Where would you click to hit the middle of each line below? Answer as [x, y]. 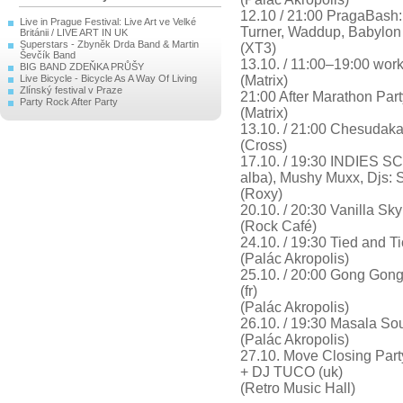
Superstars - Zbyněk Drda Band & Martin [109, 44]
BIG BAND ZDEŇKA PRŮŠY [82, 67]
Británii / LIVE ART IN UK [74, 32]
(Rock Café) [278, 226]
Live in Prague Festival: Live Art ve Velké [108, 22]
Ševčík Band [48, 55]
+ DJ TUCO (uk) [291, 372]
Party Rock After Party [69, 102]
